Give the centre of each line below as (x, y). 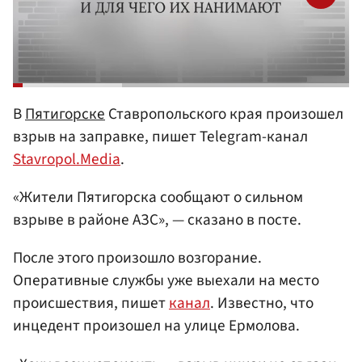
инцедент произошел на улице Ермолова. (156, 326)
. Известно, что (262, 303)
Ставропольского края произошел (224, 114)
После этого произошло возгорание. (137, 258)
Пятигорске (65, 114)
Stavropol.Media (67, 159)
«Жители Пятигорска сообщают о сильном (158, 198)
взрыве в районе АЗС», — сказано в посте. (157, 220)
